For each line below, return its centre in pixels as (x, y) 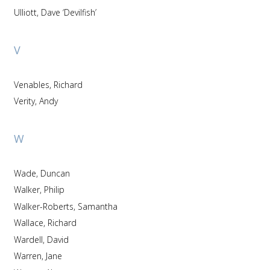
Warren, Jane (54, 256)
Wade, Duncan (55, 173)
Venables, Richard (68, 84)
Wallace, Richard (62, 223)
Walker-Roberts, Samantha (97, 206)
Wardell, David (58, 239)
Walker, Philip (54, 190)
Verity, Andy (48, 101)
